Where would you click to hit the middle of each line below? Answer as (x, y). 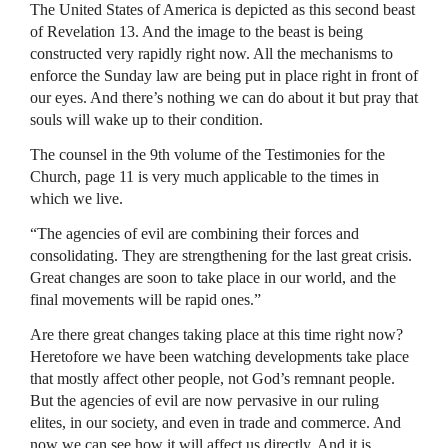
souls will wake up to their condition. (146, 119)
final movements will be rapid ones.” (145, 299)
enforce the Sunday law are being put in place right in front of (224, 75)
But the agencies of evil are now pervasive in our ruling (204, 400)
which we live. (76, 198)
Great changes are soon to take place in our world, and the (213, 277)
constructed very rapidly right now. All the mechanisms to (211, 53)
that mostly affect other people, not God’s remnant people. (212, 378)
